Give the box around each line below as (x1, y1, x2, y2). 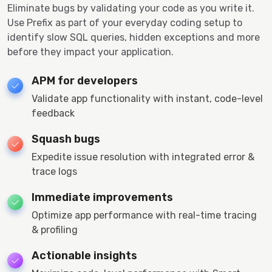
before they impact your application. (7, 46, 174, 58)
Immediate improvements (32, 190, 173, 204)
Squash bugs (32, 132, 100, 146)
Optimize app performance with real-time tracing (32, 209, 257, 221)
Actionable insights (32, 248, 137, 262)
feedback (32, 107, 75, 119)
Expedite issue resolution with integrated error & (32, 151, 254, 163)
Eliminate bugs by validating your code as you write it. (7, 2, 254, 14)
